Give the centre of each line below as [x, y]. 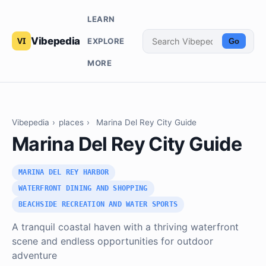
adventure [34, 256]
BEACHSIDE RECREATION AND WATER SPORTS [98, 205]
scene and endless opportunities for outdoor [113, 241]
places [71, 123]
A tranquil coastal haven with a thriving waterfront [125, 227]
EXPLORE [106, 41]
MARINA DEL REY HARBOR [64, 172]
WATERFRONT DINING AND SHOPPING [83, 189]
